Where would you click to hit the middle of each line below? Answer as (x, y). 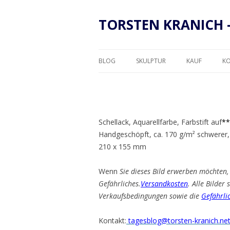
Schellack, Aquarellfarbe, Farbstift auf (160, 122)
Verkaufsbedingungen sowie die (150, 196)
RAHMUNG (206, 82)
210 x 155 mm (122, 147)
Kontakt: (112, 221)
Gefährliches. (120, 184)
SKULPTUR (151, 61)
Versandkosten (164, 184)
